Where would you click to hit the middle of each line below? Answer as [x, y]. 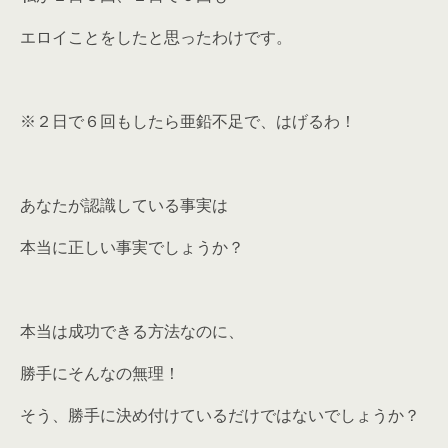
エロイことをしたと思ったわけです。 [156, 37]
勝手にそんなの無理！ [100, 373]
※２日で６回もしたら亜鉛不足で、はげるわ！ [188, 121]
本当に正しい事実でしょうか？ [132, 247]
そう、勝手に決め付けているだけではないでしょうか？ [220, 415]
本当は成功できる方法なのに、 [132, 331]
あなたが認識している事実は [124, 205]
